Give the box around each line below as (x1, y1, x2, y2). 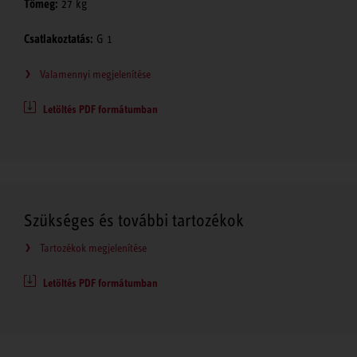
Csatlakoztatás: (24, 31, 93, 46)
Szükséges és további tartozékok (24, 210, 244, 230)
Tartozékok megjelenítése (40, 241, 147, 254)
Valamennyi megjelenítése (40, 67, 151, 80)
